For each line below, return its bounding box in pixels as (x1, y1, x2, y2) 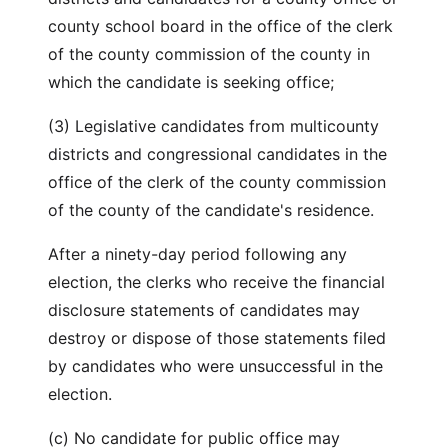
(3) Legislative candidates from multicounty (48, 116, 379, 136)
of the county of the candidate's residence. (48, 200, 374, 220)
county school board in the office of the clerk (48, 16, 393, 36)
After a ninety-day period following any (48, 244, 347, 264)
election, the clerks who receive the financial (48, 272, 385, 292)
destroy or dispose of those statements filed (48, 328, 386, 348)
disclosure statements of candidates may (48, 300, 360, 320)
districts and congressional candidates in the (48, 144, 387, 164)
